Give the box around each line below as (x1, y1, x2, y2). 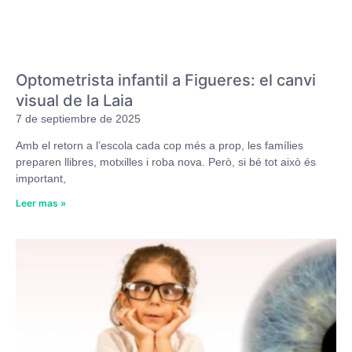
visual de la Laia (16, 90, 133, 110)
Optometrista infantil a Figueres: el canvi (16, 70, 316, 90)
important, (16, 171, 66, 185)
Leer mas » (16, 196, 66, 209)
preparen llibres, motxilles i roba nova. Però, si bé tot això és (16, 155, 316, 168)
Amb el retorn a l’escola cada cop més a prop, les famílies (16, 138, 303, 152)
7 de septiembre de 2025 (16, 112, 141, 125)
